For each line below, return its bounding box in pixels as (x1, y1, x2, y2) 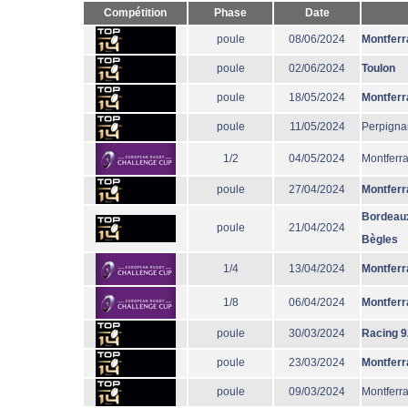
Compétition (104, 6, 167, 19)
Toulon (362, 62, 395, 75)
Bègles (362, 233, 398, 246)
